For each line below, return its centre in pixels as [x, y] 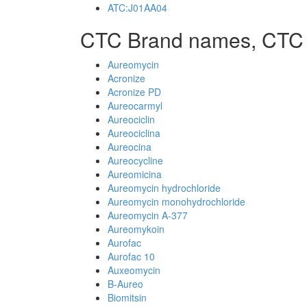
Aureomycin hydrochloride [164, 188]
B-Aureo [125, 284]
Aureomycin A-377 [148, 215]
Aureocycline [135, 160]
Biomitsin [127, 297]
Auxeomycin [134, 270]
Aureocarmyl [135, 106]
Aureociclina [134, 133]
